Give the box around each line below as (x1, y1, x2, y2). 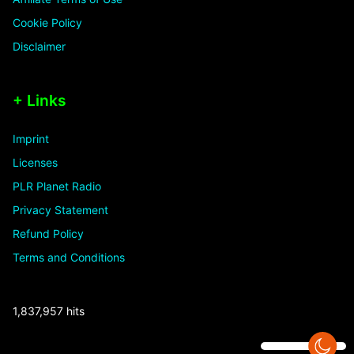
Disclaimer (13, 40, 66, 54)
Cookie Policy (13, 16, 82, 30)
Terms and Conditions (13, 250, 125, 265)
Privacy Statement (13, 203, 108, 217)
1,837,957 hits (13, 304, 85, 318)
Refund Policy (13, 227, 84, 241)
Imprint (13, 132, 49, 146)
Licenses (13, 156, 58, 170)
